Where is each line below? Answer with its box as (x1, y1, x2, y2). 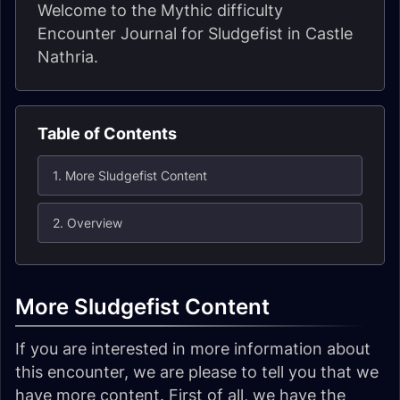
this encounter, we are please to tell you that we (15, 362, 379, 381)
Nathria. (37, 47, 98, 66)
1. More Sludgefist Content (53, 168, 207, 183)
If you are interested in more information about (15, 339, 371, 358)
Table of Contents (37, 124, 177, 143)
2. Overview (53, 215, 122, 230)
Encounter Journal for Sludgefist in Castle (37, 24, 353, 43)
